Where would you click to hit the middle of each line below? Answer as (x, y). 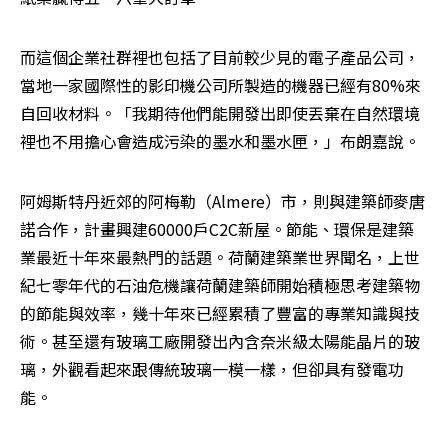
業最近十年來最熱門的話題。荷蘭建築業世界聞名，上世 (220, 257)
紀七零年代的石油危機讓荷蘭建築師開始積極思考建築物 (220, 285)
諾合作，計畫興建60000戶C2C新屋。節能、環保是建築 (217, 229)
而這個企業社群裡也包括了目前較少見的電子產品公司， (220, 57)
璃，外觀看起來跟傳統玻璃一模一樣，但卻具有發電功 (212, 369)
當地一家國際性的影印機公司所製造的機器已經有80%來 (220, 85)
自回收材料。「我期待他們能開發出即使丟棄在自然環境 (220, 113)
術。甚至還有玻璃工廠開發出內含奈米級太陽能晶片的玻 (220, 341)
